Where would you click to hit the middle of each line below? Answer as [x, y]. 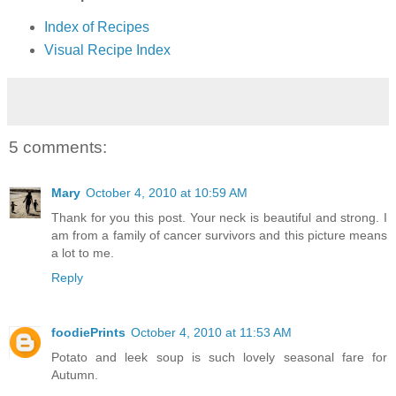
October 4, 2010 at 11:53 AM [211, 333]
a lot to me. [83, 253]
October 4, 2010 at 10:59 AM [167, 193]
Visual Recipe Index [107, 49]
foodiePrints [88, 333]
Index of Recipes [96, 27]
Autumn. [75, 375]
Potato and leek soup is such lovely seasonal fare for [219, 358]
